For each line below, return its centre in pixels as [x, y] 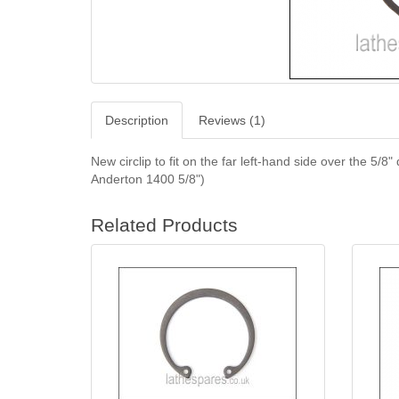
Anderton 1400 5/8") [148, 179]
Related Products [164, 225]
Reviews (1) [232, 120]
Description [137, 120]
